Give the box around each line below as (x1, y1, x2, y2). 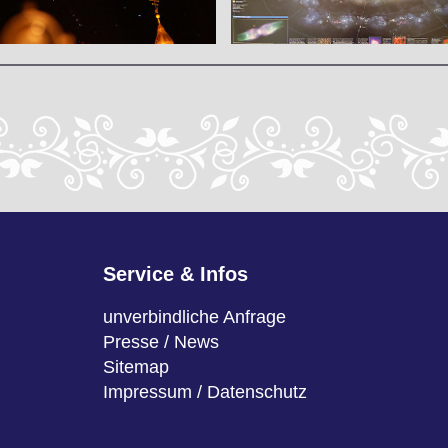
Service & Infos (103, 263, 249, 286)
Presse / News (103, 332, 220, 353)
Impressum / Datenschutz (103, 382, 308, 403)
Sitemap (103, 357, 170, 378)
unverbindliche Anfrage (103, 307, 287, 328)
